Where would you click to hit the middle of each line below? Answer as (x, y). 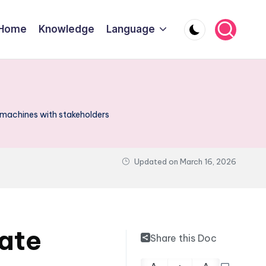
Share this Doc (183, 238)
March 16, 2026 (208, 161)
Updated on (156, 161)
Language (130, 29)
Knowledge (66, 29)
